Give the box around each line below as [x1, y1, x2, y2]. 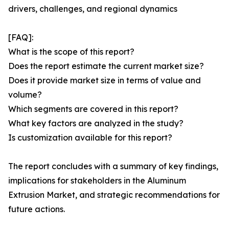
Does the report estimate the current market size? [8, 61, 204, 72]
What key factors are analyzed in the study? [8, 118, 184, 129]
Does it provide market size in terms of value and [8, 75, 201, 86]
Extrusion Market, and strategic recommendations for [8, 190, 220, 200]
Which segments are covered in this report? [8, 104, 178, 114]
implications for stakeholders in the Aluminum [8, 175, 186, 186]
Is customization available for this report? [8, 132, 172, 143]
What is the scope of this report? [8, 47, 134, 57]
